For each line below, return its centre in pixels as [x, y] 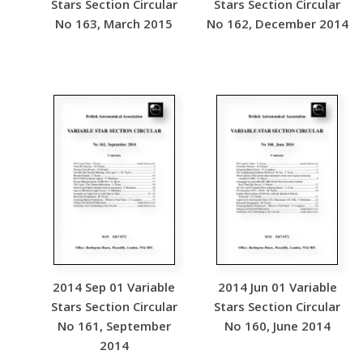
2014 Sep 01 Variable [114, 287]
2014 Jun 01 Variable [277, 287]
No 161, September [114, 326]
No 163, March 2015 [114, 23]
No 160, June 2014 [277, 326]
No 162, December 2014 [277, 23]
